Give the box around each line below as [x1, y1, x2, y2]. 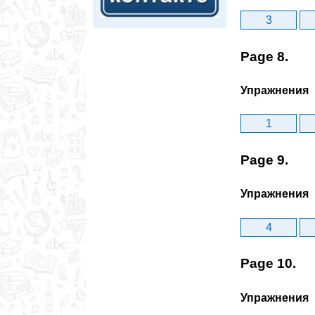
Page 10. [240, 256, 296, 271]
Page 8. [240, 49, 288, 64]
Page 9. [240, 153, 288, 168]
